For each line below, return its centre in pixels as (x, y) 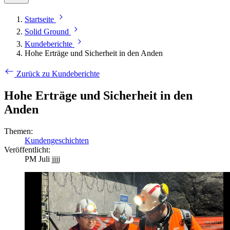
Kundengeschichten (57, 140)
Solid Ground (47, 32)
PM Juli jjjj (42, 159)
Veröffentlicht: (27, 149)
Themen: (18, 131)
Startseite (39, 20)
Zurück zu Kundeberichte (58, 74)
